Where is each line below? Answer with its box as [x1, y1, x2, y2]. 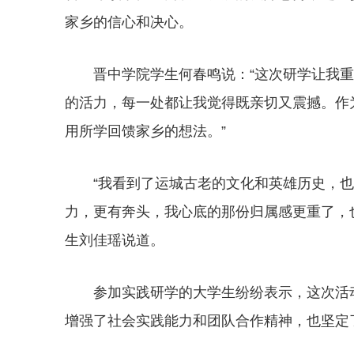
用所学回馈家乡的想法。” [65, 123, 226, 140]
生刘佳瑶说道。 [65, 232, 164, 249]
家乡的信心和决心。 [65, 14, 193, 31]
